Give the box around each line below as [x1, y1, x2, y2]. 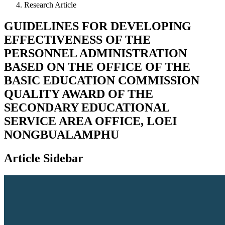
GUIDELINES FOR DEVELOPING [4, 19, 191, 33]
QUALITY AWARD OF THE [4, 87, 153, 100]
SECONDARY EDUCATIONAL [4, 100, 169, 114]
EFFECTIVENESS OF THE [4, 33, 151, 46]
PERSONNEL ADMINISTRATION [4, 46, 187, 60]
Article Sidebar [4, 151, 83, 165]
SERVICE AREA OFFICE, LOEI [4, 114, 177, 128]
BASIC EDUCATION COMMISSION [4, 73, 199, 87]
